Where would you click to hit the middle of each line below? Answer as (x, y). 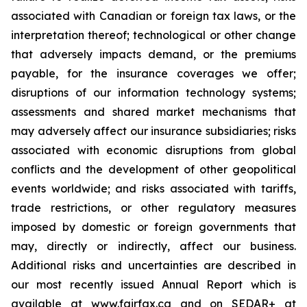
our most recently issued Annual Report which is (153, 284)
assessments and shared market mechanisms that (153, 112)
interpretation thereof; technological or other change (153, 35)
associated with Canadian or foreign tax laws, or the (153, 16)
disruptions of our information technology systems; (153, 93)
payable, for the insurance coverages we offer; (153, 73)
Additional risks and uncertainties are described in (153, 265)
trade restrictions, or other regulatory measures (153, 208)
